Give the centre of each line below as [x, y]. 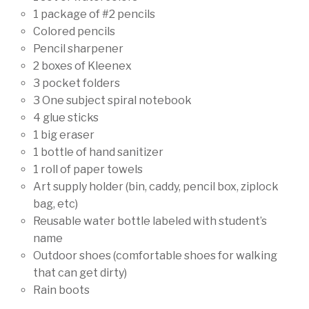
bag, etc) [56, 204]
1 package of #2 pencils [94, 14]
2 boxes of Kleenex [82, 66]
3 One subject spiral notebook [112, 101]
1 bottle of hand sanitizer [98, 152]
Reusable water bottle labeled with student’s [150, 221]
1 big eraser [64, 135]
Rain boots [61, 290]
